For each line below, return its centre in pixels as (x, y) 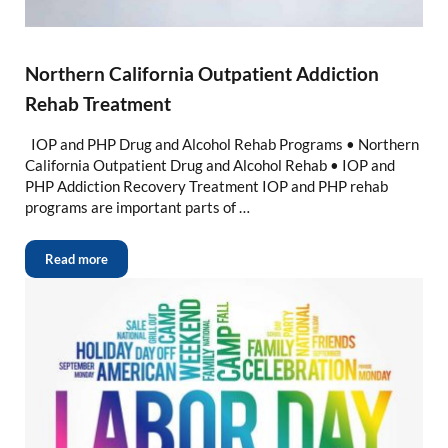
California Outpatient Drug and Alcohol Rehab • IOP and (209, 165)
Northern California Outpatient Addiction (201, 73)
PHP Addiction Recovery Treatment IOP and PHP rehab (206, 186)
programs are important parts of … (137, 207)
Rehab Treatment (97, 103)
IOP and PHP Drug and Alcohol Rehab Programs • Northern (221, 144)
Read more (76, 259)
